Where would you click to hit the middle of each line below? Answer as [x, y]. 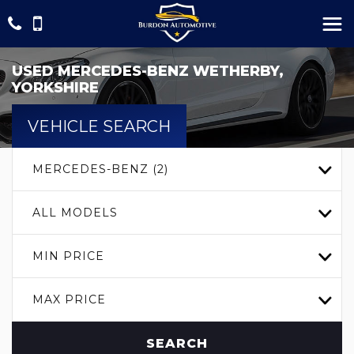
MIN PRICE [68, 256]
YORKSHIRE [55, 88]
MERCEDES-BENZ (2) [100, 169]
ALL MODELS [75, 213]
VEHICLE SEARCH [99, 126]
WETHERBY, [236, 71]
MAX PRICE [69, 299]
